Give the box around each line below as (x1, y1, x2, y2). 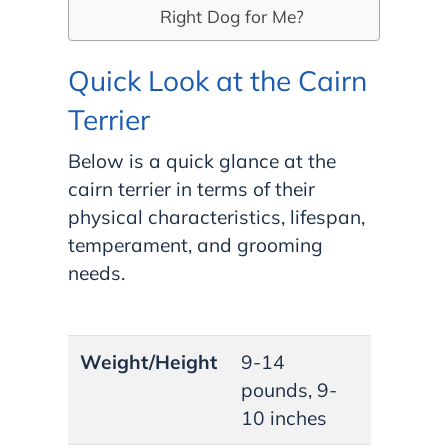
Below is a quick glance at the (68, 148, 336, 173)
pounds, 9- (241, 377, 337, 402)
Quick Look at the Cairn (68, 62, 367, 98)
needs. (68, 260, 130, 285)
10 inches (241, 405, 327, 430)
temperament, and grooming (68, 232, 323, 257)
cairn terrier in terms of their (68, 176, 315, 201)
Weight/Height (80, 349, 217, 374)
